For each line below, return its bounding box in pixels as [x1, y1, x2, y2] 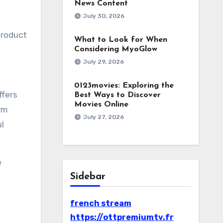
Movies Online [74, 101, 128, 109]
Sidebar [70, 172, 106, 182]
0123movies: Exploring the [74, 82, 174, 90]
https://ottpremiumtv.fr [70, 213, 174, 222]
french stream [70, 199, 131, 208]
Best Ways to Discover [74, 91, 161, 99]
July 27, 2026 [83, 113, 124, 120]
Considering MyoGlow [74, 45, 157, 53]
